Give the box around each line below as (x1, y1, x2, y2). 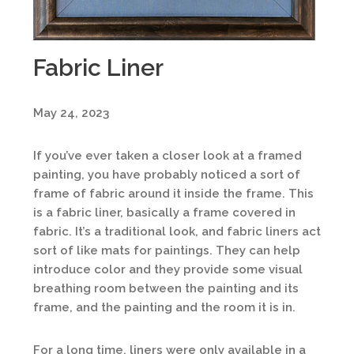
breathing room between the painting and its (33, 281, 299, 296)
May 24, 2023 (33, 106, 109, 120)
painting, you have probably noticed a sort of (33, 168, 300, 182)
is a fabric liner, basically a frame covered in (33, 205, 296, 220)
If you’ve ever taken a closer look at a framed (33, 149, 302, 163)
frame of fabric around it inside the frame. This (33, 186, 314, 201)
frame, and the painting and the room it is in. (33, 300, 296, 314)
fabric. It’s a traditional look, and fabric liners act (33, 224, 321, 239)
